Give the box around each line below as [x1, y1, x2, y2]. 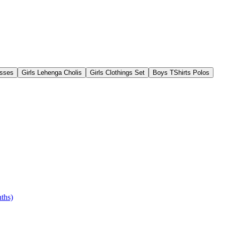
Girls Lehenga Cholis [22, 68, 82, 76]
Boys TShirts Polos [153, 68, 209, 76]
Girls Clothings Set [90, 68, 145, 76]
